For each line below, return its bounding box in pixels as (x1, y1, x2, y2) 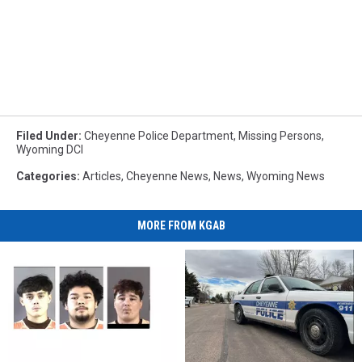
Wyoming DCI (16, 142, 83, 156)
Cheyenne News (126, 169, 208, 183)
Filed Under (16, 128, 78, 142)
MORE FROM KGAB (137, 218, 225, 232)
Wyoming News (246, 169, 325, 183)
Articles (82, 169, 121, 183)
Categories (16, 169, 77, 183)
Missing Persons (238, 128, 322, 142)
